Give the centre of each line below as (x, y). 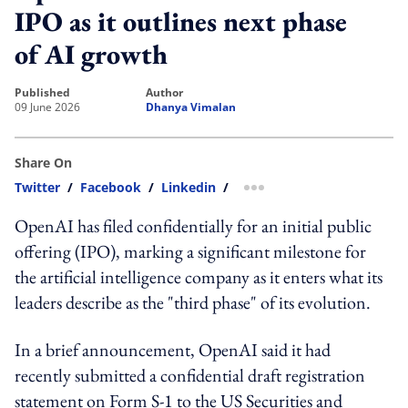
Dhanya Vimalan (191, 107)
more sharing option (317, 193)
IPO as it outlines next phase (181, 21)
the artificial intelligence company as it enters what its (199, 276)
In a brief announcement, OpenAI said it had (173, 349)
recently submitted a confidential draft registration (190, 375)
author (168, 92)
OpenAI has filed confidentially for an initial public (193, 225)
